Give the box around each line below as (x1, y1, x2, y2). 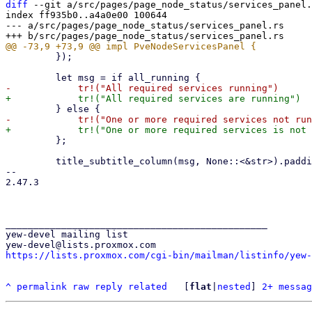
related (128, 281, 167, 292)
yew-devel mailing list (6, 229, 128, 240)
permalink (17, 281, 67, 292)
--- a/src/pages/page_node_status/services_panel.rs (6, 20, 284, 31)
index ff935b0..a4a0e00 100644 (6, 10, 167, 20)
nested (217, 281, 251, 292)
